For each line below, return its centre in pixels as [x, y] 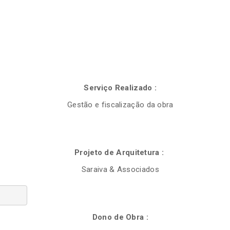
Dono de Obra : [120, 217]
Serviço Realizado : [120, 88]
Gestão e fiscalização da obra [120, 105]
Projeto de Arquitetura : [120, 152]
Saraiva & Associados [120, 169]
